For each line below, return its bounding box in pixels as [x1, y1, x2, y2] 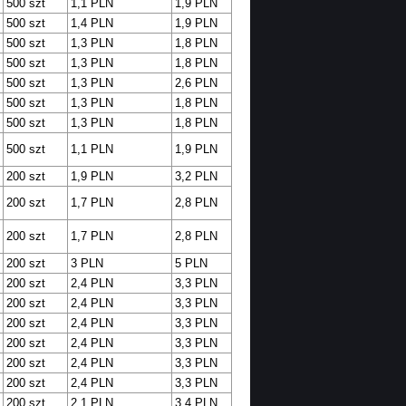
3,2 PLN [174, 169, 217, 184]
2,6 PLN [174, 76, 217, 91]
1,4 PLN [70, 16, 113, 31]
